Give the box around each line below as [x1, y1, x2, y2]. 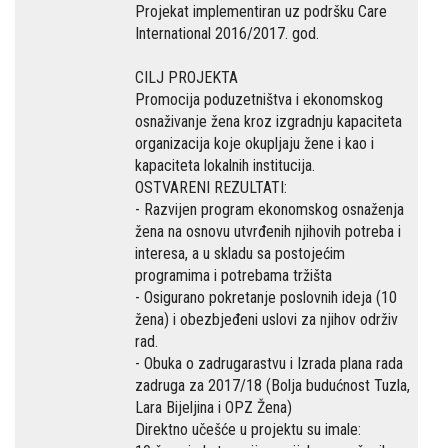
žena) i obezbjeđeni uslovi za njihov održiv [135, 310, 398, 329]
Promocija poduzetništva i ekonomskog [135, 90, 383, 109]
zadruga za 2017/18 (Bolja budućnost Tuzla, [135, 376, 410, 395]
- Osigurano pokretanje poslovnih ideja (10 [135, 288, 397, 307]
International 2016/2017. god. [135, 24, 319, 43]
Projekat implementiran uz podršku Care [135, 2, 387, 21]
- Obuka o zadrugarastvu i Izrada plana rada [135, 354, 403, 373]
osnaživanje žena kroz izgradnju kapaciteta [135, 112, 402, 131]
